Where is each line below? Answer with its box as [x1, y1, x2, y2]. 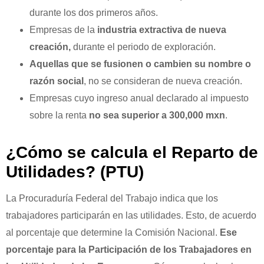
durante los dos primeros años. [29, 8, 158, 18]
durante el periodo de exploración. [71, 42, 216, 52]
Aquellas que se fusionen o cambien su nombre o [29, 59, 251, 70]
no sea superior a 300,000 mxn [89, 110, 225, 121]
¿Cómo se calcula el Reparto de [6, 143, 258, 162]
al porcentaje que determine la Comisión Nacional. [6, 227, 220, 238]
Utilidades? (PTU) [6, 163, 144, 181]
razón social [29, 76, 84, 87]
